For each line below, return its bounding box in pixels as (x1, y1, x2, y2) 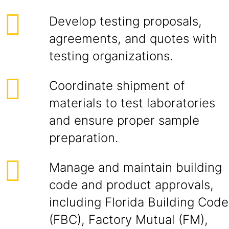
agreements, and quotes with (49, 31, 217, 46)
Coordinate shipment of (49, 78, 185, 93)
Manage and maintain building (49, 160, 222, 175)
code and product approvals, (49, 177, 214, 192)
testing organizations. (49, 49, 173, 63)
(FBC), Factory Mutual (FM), (49, 212, 208, 227)
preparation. (49, 130, 118, 145)
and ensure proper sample (49, 113, 199, 128)
